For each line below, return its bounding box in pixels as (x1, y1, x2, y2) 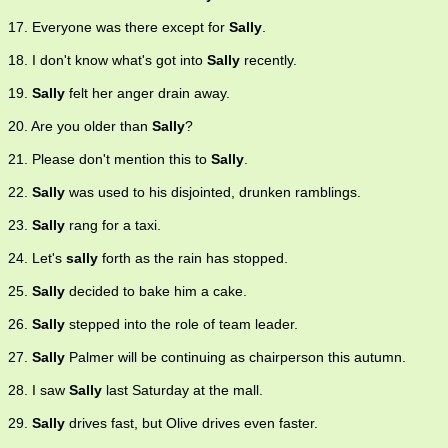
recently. (240, 52, 297, 69)
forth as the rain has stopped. (98, 250, 288, 267)
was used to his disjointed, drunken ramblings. (65, 184, 361, 201)
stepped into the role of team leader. (65, 316, 298, 333)
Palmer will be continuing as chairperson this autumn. (65, 349, 406, 366)
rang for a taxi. (65, 217, 161, 234)
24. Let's (8, 250, 66, 267)
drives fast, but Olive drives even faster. (65, 415, 318, 432)
